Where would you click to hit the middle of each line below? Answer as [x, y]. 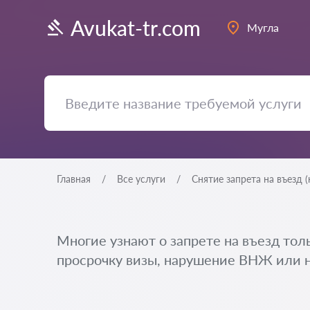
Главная [74, 179]
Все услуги [141, 179]
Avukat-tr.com [136, 27]
